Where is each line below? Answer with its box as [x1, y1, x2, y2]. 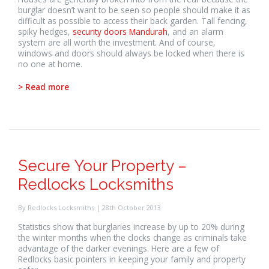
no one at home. [18, 58, 82, 70]
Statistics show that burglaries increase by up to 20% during [18, 221, 244, 232]
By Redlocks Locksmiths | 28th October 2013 [18, 203, 161, 212]
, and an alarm [168, 26, 223, 37]
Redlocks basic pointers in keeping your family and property [18, 253, 246, 265]
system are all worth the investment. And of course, [18, 37, 216, 48]
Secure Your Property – [18, 157, 187, 175]
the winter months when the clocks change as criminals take [18, 232, 247, 243]
